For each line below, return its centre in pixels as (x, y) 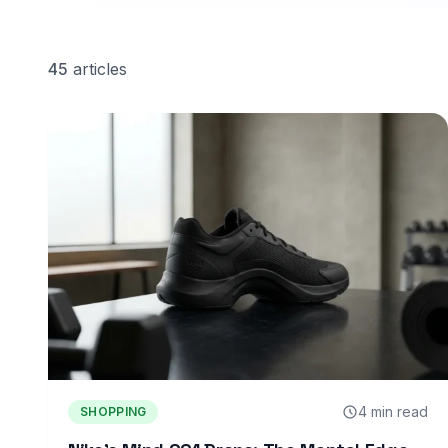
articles (97, 69)
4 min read (393, 411)
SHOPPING (113, 411)
